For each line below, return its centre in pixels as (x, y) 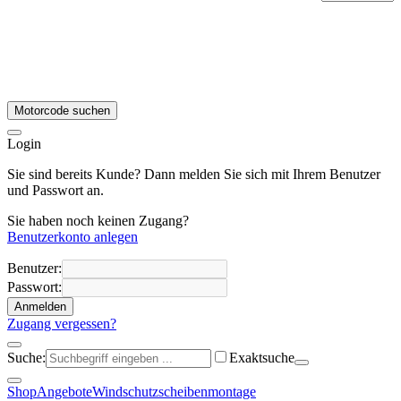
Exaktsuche (262, 358)
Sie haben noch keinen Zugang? (98, 221)
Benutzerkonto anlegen (73, 237)
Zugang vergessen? (62, 324)
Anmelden (40, 307)
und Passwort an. (55, 191)
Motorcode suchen (62, 111)
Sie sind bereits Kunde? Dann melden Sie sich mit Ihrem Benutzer (194, 175)
